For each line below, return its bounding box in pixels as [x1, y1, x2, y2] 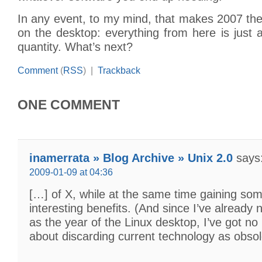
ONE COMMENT [18, 96, 120, 112]
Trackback [98, 65, 140, 75]
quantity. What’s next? [18, 40, 133, 53]
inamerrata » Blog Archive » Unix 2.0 [29, 151, 233, 164]
